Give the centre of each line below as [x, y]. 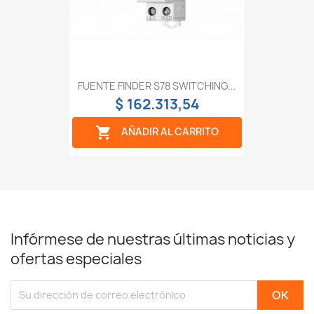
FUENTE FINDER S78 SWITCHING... [157, 86]
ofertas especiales [76, 259]
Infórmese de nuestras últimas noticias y [153, 239]
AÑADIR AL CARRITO [170, 131]
